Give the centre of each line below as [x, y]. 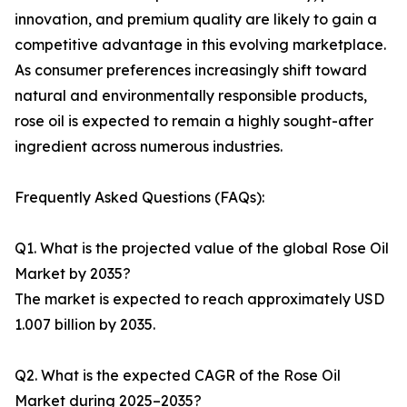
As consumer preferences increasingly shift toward [191, 70]
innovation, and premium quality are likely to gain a [196, 20]
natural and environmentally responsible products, [191, 96]
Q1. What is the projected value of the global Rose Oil [202, 248]
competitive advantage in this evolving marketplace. [200, 45]
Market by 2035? [73, 274]
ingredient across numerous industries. [149, 147]
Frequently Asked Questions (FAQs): [139, 198]
